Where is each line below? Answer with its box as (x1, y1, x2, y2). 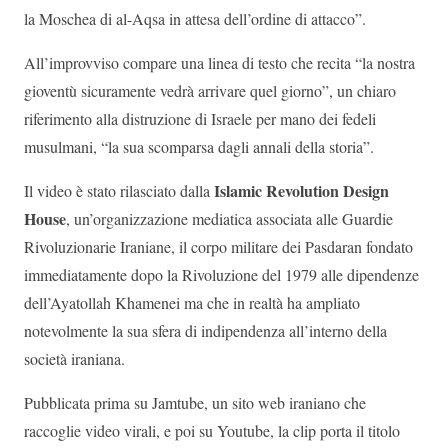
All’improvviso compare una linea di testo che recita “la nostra (24, 52, 415, 74)
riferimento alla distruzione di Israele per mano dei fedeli (24, 108, 376, 130)
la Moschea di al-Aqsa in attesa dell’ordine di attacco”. (24, 8, 366, 30)
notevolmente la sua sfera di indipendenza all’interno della (24, 320, 387, 342)
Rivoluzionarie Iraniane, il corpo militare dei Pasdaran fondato (24, 236, 413, 258)
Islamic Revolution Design (214, 179, 389, 203)
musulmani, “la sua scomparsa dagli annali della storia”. (24, 136, 374, 158)
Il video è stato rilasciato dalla (24, 180, 214, 202)
